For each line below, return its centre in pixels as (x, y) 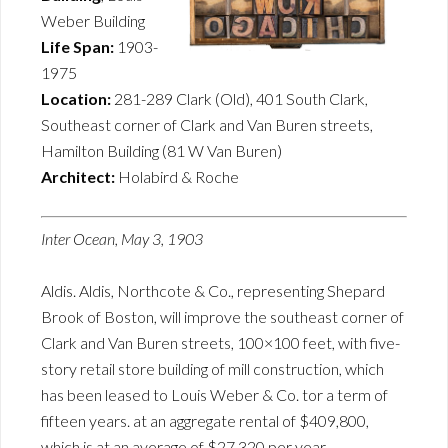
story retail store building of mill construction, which (212, 368)
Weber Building (93, 20)
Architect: (79, 176)
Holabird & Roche (178, 176)
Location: (77, 98)
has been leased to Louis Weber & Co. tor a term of (214, 394)
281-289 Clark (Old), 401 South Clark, (241, 98)
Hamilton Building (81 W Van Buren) (161, 150)
